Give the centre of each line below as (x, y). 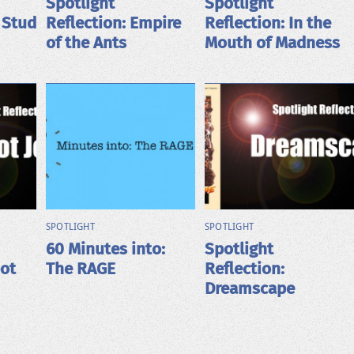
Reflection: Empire (113, 23)
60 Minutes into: (105, 249)
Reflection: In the (267, 23)
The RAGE (80, 269)
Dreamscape (249, 288)
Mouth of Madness (272, 43)
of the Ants (86, 43)
